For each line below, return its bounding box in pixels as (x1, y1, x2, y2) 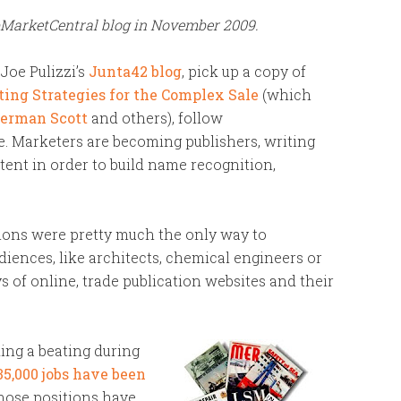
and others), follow (88, 108, 223, 127)
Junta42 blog (89, 62, 182, 81)
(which (259, 85, 311, 104)
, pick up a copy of (182, 62, 306, 81)
